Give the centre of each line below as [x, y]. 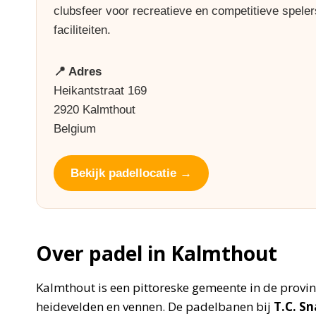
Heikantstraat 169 [100, 91]
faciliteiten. [82, 30]
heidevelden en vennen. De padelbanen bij [155, 306]
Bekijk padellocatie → [131, 173]
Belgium [75, 129]
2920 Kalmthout [95, 110]
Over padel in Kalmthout [157, 253]
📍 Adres [78, 72]
